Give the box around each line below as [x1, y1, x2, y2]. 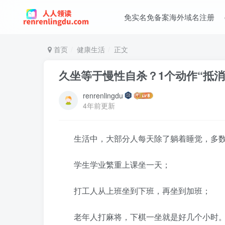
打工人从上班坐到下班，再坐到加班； [74, 185, 210, 196]
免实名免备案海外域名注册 [124, 12, 214, 22]
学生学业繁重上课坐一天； [74, 159, 170, 170]
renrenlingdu [83, 90, 123, 100]
